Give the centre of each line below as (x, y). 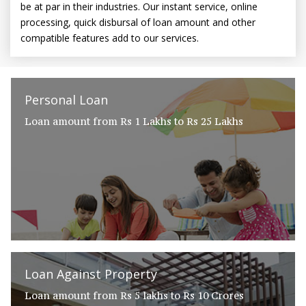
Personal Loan (66, 100)
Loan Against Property (91, 274)
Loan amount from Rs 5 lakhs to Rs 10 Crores (134, 295)
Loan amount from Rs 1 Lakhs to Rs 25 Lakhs (134, 121)
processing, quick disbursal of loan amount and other (138, 22)
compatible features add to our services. (110, 38)
